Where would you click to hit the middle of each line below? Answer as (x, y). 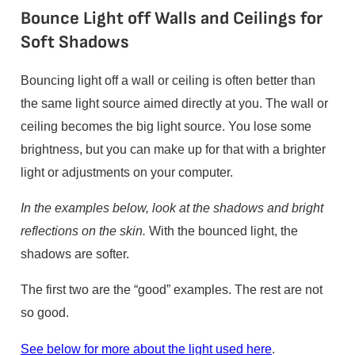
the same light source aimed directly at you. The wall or (174, 103)
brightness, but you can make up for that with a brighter (173, 149)
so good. (44, 313)
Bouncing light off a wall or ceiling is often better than (168, 80)
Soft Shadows (74, 42)
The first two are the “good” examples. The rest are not (171, 290)
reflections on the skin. (83, 231)
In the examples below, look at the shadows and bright (172, 208)
